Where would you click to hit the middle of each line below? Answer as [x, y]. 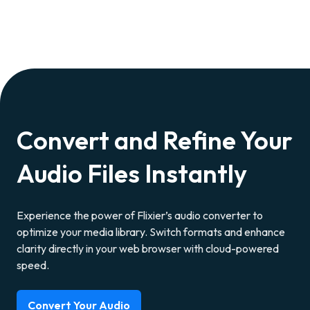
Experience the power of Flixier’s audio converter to [140, 215]
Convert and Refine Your [155, 140]
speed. [33, 265]
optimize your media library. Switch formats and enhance [151, 231]
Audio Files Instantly [132, 173]
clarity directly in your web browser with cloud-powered [148, 248]
